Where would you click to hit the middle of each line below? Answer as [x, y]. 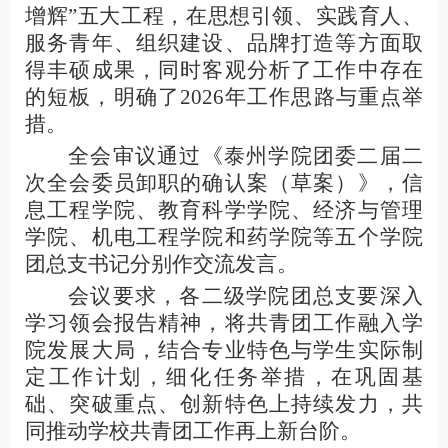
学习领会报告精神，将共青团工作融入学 [224, 323]
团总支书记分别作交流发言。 [161, 264]
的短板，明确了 [102, 97]
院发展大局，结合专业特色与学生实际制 [224, 350]
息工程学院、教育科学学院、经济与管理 [224, 210]
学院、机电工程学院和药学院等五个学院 [224, 237]
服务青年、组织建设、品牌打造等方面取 [224, 43]
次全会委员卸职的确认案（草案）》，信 [224, 183]
